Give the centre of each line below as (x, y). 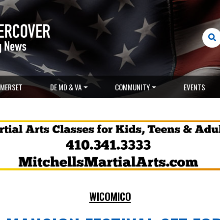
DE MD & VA (66, 87)
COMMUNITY (133, 87)
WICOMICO (110, 196)
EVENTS (194, 87)
